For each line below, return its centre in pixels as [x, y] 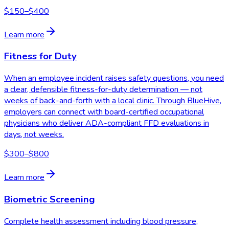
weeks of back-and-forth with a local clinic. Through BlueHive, [113, 101]
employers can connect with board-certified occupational [104, 112]
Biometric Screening [50, 199]
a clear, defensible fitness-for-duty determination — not [103, 90]
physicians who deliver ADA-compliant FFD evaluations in [107, 123]
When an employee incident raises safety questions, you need [114, 78]
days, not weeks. [34, 135]
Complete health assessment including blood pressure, [101, 221]
